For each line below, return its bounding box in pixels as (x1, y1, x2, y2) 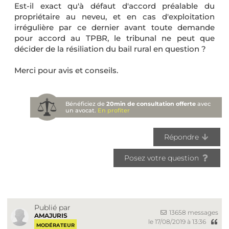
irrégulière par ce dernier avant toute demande (14, 22, 215, 32)
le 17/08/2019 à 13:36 (148, 218, 208, 226)
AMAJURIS (34, 211, 67, 219)
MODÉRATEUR (36, 222, 75, 228)
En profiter (98, 106, 130, 114)
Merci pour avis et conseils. (14, 65, 118, 75)
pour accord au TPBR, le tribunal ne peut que (14, 33, 215, 43)
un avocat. (65, 106, 98, 114)
